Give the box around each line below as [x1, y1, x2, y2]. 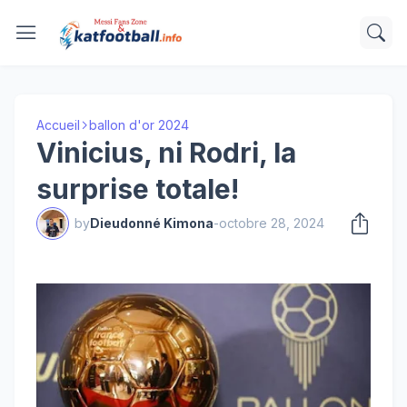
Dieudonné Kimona [90, 215, 213, 231]
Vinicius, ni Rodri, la [36, 136, 296, 169]
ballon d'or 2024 [89, 117, 189, 133]
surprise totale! [36, 173, 239, 205]
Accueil [36, 117, 80, 133]
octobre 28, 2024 [219, 215, 324, 231]
